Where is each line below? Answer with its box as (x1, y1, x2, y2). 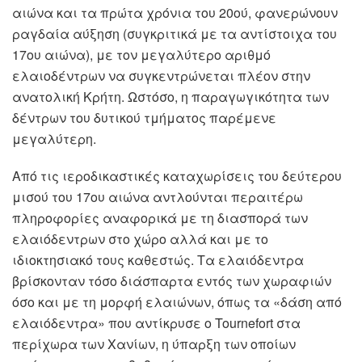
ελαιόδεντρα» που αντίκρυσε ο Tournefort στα (12, 314, 301, 333)
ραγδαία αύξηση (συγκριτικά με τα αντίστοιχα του (12, 24, 337, 44)
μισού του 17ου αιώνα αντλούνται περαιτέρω (12, 187, 303, 207)
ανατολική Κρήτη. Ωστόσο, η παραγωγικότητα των (12, 87, 329, 107)
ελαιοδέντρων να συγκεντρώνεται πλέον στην (12, 66, 310, 86)
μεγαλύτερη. (12, 129, 96, 149)
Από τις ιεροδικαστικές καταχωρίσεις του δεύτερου (12, 166, 342, 186)
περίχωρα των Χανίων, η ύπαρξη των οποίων (12, 335, 296, 354)
